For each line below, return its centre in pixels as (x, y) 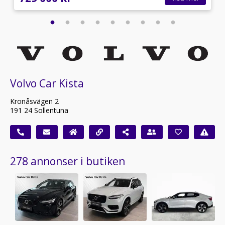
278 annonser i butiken (68, 161)
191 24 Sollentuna (39, 110)
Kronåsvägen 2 (34, 101)
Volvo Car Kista (47, 84)
